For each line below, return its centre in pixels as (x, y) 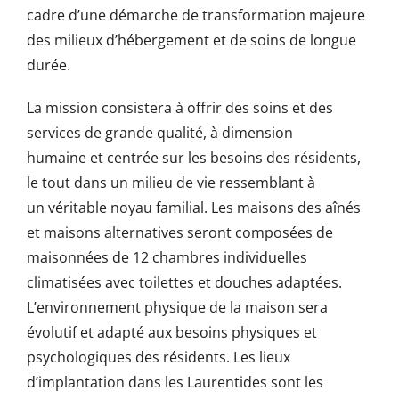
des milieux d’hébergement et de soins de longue (191, 40)
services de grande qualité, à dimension (159, 132)
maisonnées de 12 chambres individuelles (167, 257)
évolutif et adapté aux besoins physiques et (171, 332)
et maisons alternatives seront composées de (179, 232)
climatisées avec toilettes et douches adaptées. (184, 282)
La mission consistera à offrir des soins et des (179, 107)
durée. (48, 65)
